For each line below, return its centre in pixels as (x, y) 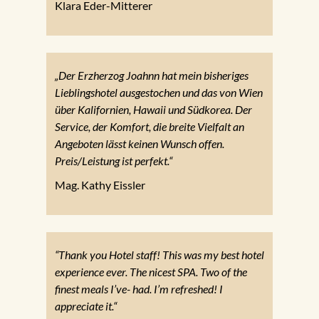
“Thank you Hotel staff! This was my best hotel (159, 255)
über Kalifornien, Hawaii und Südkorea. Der (153, 110)
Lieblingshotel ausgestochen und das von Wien (158, 93)
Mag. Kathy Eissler (100, 185)
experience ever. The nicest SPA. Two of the (151, 272)
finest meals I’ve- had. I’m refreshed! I (138, 289)
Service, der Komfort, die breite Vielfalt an (149, 127)
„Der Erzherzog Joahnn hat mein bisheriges (151, 75)
